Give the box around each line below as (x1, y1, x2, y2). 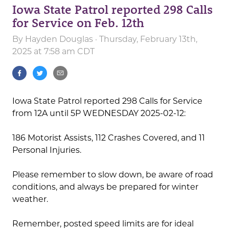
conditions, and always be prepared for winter (12, 182, 198, 192)
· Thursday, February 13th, (93, 34, 197, 44)
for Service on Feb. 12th (12, 14, 144, 31)
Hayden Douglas (25, 34, 93, 44)
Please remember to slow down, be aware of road (12, 170, 213, 180)
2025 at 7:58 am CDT (12, 47, 95, 57)
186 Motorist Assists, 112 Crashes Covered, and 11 (12, 133, 205, 143)
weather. (12, 194, 48, 204)
